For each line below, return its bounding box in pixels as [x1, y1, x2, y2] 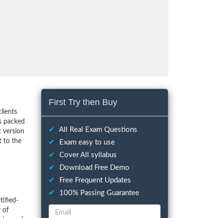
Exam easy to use [57, 139, 115, 146]
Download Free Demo [57, 164, 129, 171]
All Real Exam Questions [57, 126, 137, 133]
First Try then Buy [48, 97, 117, 107]
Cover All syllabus [57, 151, 117, 159]
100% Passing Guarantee [57, 189, 139, 197]
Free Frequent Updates [57, 177, 131, 184]
